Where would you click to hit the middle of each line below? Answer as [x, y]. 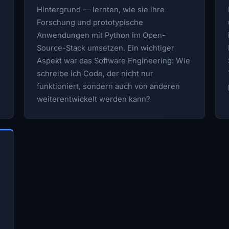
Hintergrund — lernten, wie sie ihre [101, 9]
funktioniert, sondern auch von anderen [109, 86]
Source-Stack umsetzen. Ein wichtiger [106, 48]
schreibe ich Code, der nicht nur [95, 73]
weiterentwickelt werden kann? [94, 99]
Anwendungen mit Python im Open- [101, 35]
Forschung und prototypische [90, 22]
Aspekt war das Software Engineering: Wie [114, 61]
